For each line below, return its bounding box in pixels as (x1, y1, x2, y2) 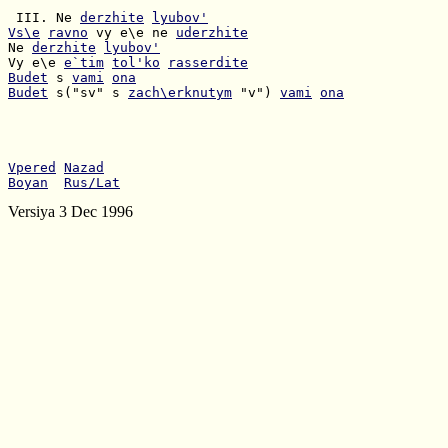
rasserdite (168, 55, 248, 70)
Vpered (8, 160, 56, 175)
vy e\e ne (88, 25, 176, 40)
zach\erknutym (128, 85, 232, 100)
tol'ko (112, 55, 160, 70)
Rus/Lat (64, 175, 120, 190)
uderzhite (176, 25, 248, 40)
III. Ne (8, 10, 80, 25)
